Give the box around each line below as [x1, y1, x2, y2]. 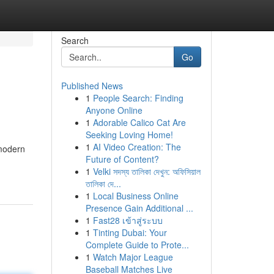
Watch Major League [92, 251, 173, 263]
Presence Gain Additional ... [85, 202, 193, 214]
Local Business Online [92, 190, 179, 202]
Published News [61, 80, 123, 92]
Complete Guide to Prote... [85, 239, 189, 251]
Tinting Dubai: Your [92, 226, 167, 239]
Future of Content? [85, 153, 159, 165]
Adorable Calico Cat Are [92, 116, 186, 128]
